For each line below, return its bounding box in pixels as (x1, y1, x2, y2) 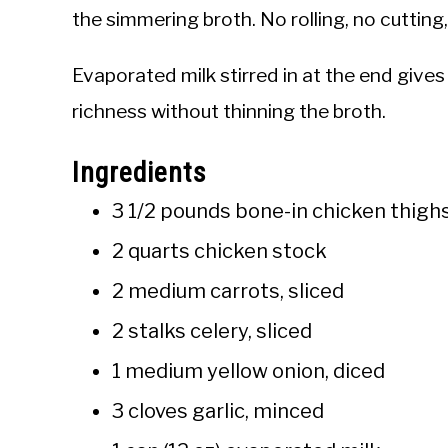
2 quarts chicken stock (112, 239, 327, 264)
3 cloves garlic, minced (112, 399, 324, 424)
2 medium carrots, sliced (112, 279, 344, 304)
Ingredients (72, 156, 207, 190)
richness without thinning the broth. (72, 99, 386, 124)
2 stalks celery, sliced (112, 319, 312, 344)
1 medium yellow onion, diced (112, 359, 385, 384)
